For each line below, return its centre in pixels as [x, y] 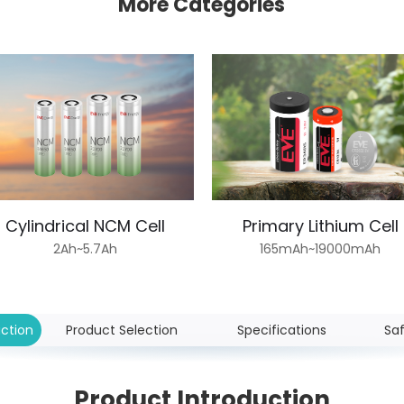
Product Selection [121, 330]
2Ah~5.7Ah [85, 248]
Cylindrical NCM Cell [85, 225]
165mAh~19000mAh [321, 248]
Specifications [282, 330]
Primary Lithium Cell [320, 225]
